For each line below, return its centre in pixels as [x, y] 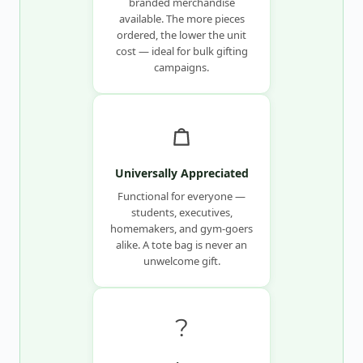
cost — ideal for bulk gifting [181, 51]
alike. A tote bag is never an [181, 245]
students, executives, [181, 213]
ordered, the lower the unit [181, 35]
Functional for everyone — [181, 196]
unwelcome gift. [181, 261]
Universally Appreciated [181, 173]
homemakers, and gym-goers [181, 229]
